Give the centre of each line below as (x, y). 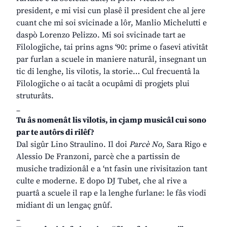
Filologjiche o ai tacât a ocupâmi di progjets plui (103, 84)
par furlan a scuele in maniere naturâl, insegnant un (111, 60)
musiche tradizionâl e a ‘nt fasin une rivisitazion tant (112, 169)
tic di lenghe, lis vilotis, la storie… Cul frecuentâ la (108, 72)
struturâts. (35, 96)
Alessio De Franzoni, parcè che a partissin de (98, 157)
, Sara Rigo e (184, 145)
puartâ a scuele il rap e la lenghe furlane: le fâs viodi (111, 193)
